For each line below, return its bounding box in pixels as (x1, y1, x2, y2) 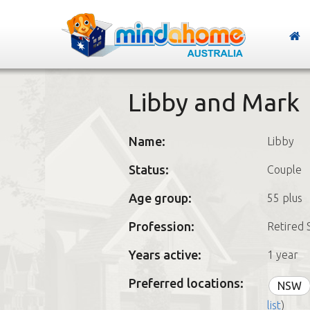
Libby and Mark (127, 88, 300, 116)
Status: (128, 163, 169, 176)
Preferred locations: (128, 276, 244, 290)
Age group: (128, 191, 192, 205)
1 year (266, 248, 298, 261)
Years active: (128, 248, 201, 262)
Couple (266, 163, 302, 176)
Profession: (128, 219, 194, 233)
